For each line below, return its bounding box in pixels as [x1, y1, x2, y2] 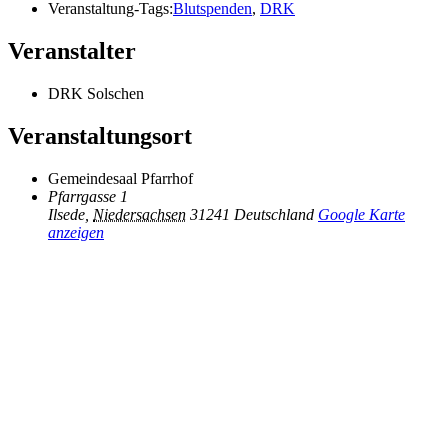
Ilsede [48, 205, 85, 223]
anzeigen [48, 223, 104, 241]
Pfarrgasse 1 [48, 187, 128, 205]
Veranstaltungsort [8, 123, 192, 150]
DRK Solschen [48, 85, 144, 103]
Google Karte [318, 205, 405, 223]
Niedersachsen [93, 205, 186, 223]
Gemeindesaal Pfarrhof [48, 169, 193, 187]
